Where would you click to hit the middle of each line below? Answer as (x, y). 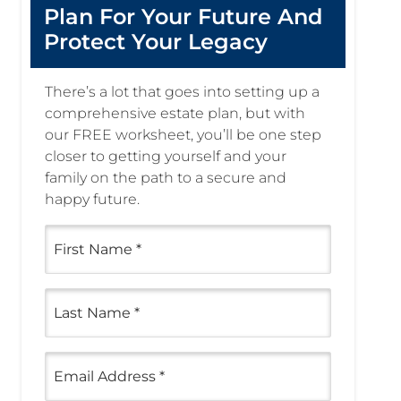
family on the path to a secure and (166, 178)
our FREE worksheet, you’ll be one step (183, 135)
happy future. (92, 199)
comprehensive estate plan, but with (175, 113)
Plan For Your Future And (183, 17)
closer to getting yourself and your (166, 156)
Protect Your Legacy (156, 42)
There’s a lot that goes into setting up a (182, 92)
